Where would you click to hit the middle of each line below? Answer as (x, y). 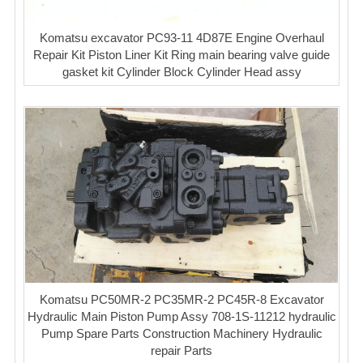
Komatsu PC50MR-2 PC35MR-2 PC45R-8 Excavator (181, 300)
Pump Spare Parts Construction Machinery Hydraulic (181, 334)
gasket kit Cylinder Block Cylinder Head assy (181, 71)
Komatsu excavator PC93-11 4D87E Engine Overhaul (181, 37)
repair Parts (181, 351)
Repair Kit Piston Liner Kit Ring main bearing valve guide (181, 54)
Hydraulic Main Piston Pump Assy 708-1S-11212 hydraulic (181, 317)
